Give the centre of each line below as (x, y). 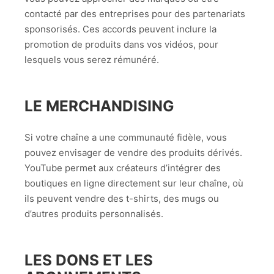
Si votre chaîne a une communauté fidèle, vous (126, 138)
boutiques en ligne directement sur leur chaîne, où (134, 183)
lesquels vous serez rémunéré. (92, 59)
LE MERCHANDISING (99, 106)
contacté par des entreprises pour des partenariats (135, 13)
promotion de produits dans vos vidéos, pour (121, 44)
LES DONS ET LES (89, 260)
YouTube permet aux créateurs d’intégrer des (123, 168)
